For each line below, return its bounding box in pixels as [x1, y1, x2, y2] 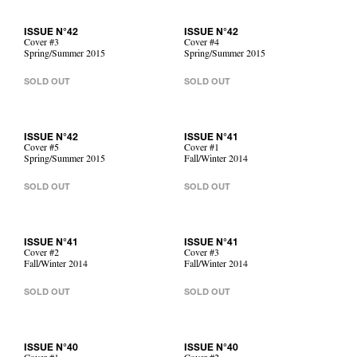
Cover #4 [184, 39, 219, 49]
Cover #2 [24, 249, 59, 259]
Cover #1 [184, 144, 219, 154]
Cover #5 [24, 144, 59, 154]
